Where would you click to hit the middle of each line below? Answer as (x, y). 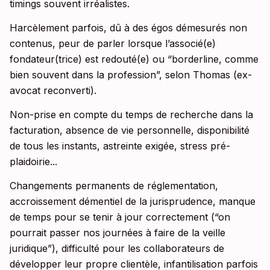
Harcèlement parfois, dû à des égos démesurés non (128, 28)
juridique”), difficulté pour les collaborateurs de (117, 249)
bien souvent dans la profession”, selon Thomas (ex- (131, 75)
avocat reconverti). (53, 91)
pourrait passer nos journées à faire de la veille (118, 233)
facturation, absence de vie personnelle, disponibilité (130, 130)
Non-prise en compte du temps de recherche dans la (131, 115)
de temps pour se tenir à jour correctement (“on (120, 217)
